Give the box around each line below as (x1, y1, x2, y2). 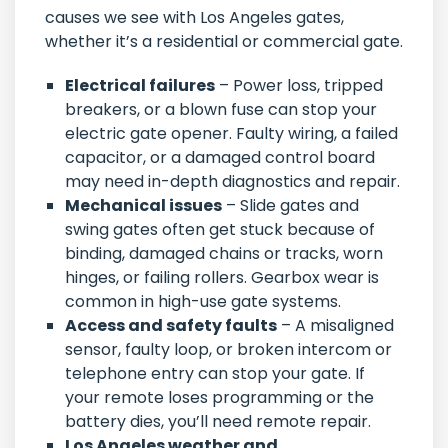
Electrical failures (65, 74, 215, 98)
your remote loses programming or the (65, 386, 374, 410)
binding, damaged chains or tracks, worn (65, 242, 383, 266)
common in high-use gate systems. (65, 290, 341, 314)
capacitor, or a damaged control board (65, 146, 375, 170)
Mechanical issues (65, 194, 222, 218)
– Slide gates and (222, 194, 359, 218)
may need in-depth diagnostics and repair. (65, 170, 400, 194)
